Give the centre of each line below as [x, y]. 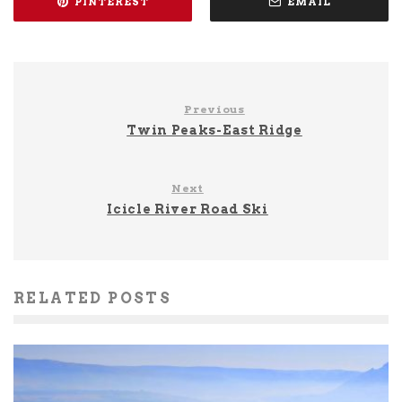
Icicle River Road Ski [188, 210]
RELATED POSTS [93, 299]
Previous [214, 109]
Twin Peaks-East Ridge [214, 131]
